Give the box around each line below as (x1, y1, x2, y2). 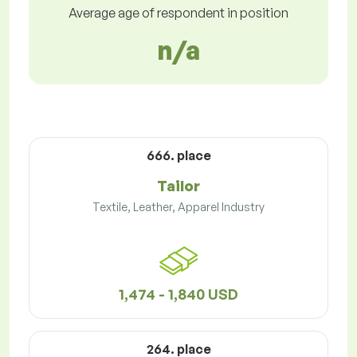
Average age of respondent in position (69, 5, 288, 22)
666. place (146, 147, 211, 164)
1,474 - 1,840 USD (119, 285, 238, 304)
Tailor (157, 177, 200, 195)
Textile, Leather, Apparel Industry (92, 200, 265, 214)
